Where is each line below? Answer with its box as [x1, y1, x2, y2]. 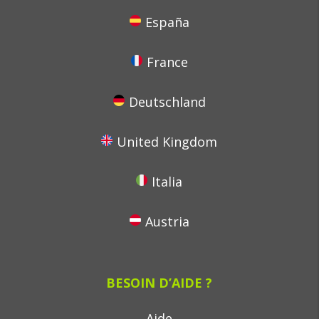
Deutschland [128, 93, 206, 110]
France [146, 53, 188, 70]
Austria [145, 213, 189, 230]
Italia [152, 173, 183, 190]
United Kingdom [117, 133, 218, 150]
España [145, 14, 189, 31]
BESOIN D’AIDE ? [106, 274, 213, 291]
